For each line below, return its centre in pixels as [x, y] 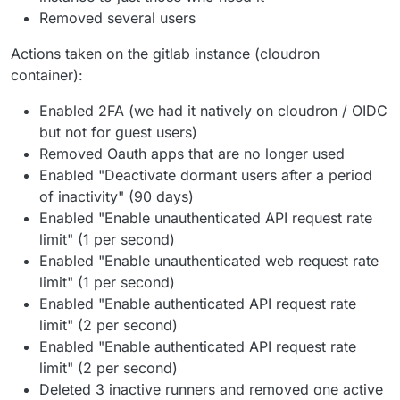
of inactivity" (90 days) [117, 196]
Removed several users [117, 17]
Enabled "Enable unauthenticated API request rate [206, 217]
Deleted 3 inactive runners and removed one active [211, 389]
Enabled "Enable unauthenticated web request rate [209, 260]
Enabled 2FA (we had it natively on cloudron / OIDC [213, 110]
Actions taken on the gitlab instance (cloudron [165, 53]
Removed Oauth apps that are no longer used [192, 153]
